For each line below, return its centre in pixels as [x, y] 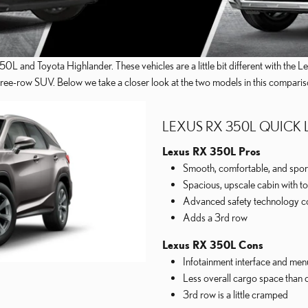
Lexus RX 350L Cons [213, 245]
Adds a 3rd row [215, 217]
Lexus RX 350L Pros [211, 151]
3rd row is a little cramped [235, 294]
